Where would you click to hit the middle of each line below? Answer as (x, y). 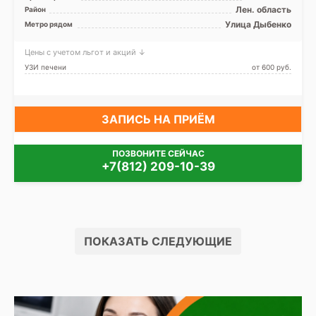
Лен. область (263, 10)
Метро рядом (49, 24)
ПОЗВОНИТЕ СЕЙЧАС (158, 153)
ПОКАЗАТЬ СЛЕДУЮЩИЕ (158, 242)
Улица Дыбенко (258, 25)
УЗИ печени (45, 67)
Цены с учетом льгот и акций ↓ (85, 53)
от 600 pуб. (272, 67)
